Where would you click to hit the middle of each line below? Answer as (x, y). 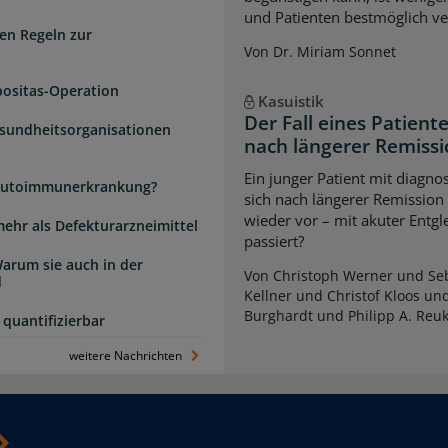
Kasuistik (290, 101)
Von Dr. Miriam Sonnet (320, 52)
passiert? (274, 240)
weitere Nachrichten (127, 356)
